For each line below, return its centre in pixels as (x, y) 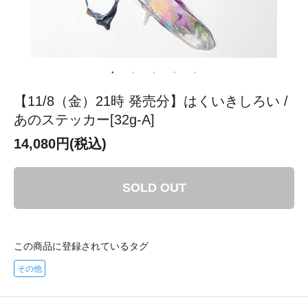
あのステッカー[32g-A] (84, 119)
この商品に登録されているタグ (81, 246)
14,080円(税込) (60, 143)
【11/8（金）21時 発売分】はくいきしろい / (151, 101)
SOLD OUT (154, 187)
